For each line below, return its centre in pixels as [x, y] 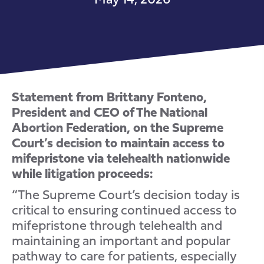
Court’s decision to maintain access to [118, 143]
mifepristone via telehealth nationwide [121, 158]
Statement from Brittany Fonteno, [109, 97]
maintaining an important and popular [121, 240]
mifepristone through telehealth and [117, 225]
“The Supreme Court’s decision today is [126, 194]
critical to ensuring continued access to [124, 210]
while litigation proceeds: [82, 173]
